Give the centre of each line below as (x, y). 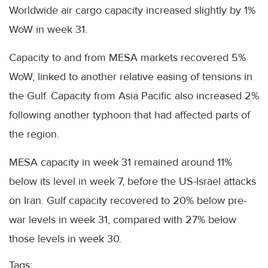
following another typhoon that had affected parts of (130, 115)
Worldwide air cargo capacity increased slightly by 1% (132, 10)
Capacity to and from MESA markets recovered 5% (127, 57)
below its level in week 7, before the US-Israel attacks (133, 181)
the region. (34, 134)
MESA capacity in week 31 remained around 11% (121, 162)
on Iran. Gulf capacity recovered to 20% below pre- (128, 200)
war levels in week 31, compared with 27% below (123, 219)
